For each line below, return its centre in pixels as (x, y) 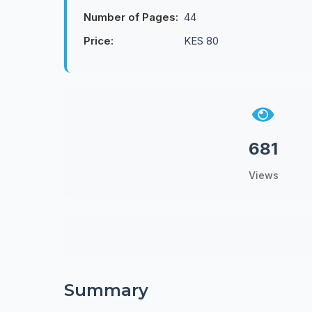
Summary (106, 290)
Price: (99, 41)
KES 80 (201, 41)
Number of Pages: (131, 17)
